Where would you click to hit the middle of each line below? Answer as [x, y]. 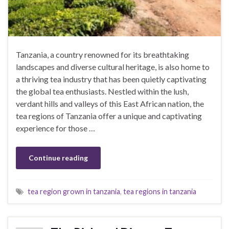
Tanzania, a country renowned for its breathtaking [102, 54]
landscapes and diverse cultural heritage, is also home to [113, 66]
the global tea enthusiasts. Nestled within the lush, [102, 91]
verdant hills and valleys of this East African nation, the [110, 103]
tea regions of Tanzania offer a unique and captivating [109, 116]
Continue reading [58, 157]
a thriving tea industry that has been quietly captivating [111, 79]
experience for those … [55, 128]
